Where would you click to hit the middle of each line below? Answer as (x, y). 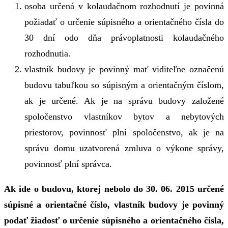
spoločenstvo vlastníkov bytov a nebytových (124, 116)
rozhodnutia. (48, 53)
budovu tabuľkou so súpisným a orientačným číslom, (124, 85)
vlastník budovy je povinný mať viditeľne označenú (124, 69)
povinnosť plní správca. (68, 164)
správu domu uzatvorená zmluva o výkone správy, (124, 148)
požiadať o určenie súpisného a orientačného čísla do (124, 22)
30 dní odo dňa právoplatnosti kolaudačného (124, 37)
